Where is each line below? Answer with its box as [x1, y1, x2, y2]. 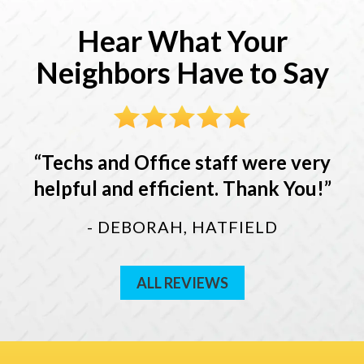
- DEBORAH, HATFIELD [86, 217, 278, 237]
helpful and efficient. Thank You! [32, 176, 324, 201]
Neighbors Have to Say [35, 54, 329, 91]
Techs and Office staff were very [41, 150, 331, 175]
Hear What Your [76, 23, 288, 59]
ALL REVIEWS [136, 274, 228, 292]
